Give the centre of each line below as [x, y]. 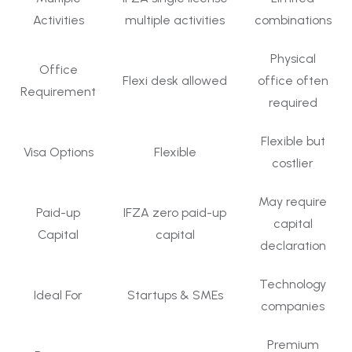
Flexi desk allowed [175, 80]
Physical [293, 58]
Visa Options [58, 152]
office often [293, 80]
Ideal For [58, 295]
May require [293, 201]
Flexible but [293, 141]
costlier [293, 163]
